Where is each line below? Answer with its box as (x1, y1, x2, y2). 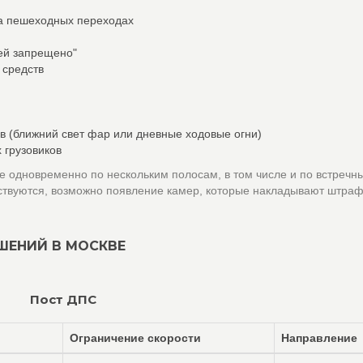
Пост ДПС (29, 292, 96, 307)
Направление (281, 331, 357, 344)
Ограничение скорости (70, 331, 201, 344)
